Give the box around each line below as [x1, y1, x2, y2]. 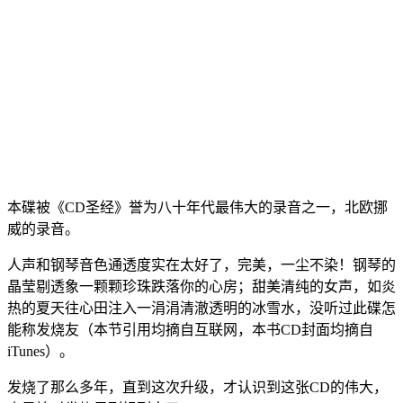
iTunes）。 [7, 344, 74, 360]
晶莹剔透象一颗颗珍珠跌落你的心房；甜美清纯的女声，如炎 [7, 279, 396, 295]
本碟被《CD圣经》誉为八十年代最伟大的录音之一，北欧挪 [7, 200, 388, 216]
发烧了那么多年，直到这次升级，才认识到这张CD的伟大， [7, 380, 388, 396]
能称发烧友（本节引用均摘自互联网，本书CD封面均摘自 [7, 322, 373, 338]
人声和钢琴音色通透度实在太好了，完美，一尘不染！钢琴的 [7, 257, 396, 273]
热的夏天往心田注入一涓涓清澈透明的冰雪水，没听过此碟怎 [7, 300, 396, 317]
